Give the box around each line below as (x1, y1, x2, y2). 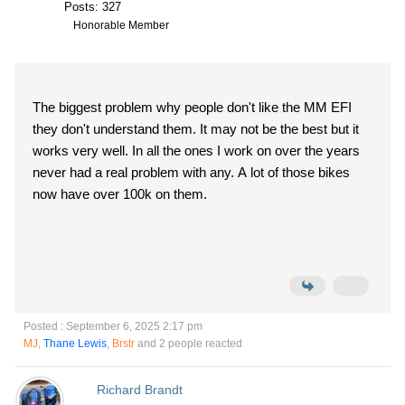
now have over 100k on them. (33, 186, 211, 202)
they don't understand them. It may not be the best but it (33, 121, 359, 137)
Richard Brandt (96, 382, 183, 397)
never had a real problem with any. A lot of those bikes (33, 165, 350, 180)
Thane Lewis (43, 337, 107, 350)
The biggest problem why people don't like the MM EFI (33, 99, 352, 115)
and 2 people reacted (135, 337, 242, 350)
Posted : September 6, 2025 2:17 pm (24, 320, 202, 333)
